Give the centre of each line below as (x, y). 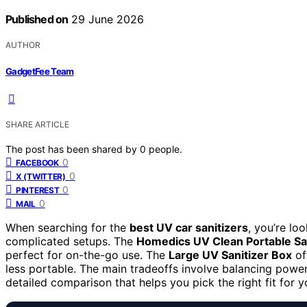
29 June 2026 (106, 20)
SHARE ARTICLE (37, 124)
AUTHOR (23, 45)
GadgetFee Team (40, 71)
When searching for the (67, 227)
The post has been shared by (73, 149)
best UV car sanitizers (189, 227)
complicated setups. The (71, 241)
